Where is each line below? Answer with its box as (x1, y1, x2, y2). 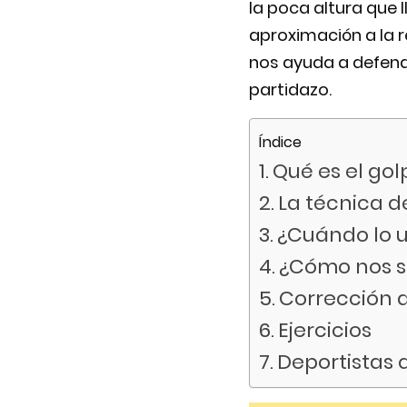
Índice (259, 132, 302, 154)
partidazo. (249, 78, 332, 102)
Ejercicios (278, 316, 372, 345)
